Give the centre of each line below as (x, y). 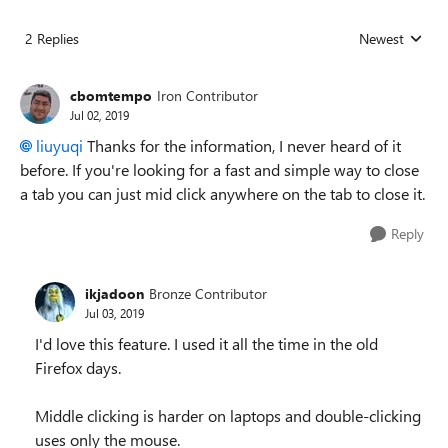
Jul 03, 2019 (114, 312)
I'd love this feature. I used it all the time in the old (206, 343)
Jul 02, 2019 (99, 114)
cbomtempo (111, 95)
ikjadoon (114, 293)
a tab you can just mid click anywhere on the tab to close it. (222, 193)
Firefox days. (78, 367)
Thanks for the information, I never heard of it (242, 145)
